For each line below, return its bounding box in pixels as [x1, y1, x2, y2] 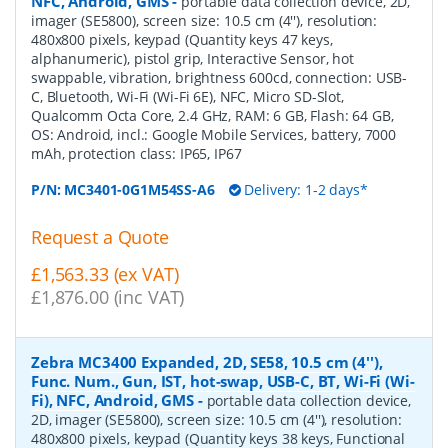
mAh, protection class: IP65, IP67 [31, 143, 242, 163]
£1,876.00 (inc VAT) [31, 284, 185, 309]
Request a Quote [31, 224, 169, 249]
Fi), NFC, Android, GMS [31, 389, 194, 410]
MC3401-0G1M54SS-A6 [64, 179, 215, 199]
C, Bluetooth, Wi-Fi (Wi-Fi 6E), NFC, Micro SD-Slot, [31, 86, 344, 106]
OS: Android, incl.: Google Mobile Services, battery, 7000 [31, 124, 397, 144]
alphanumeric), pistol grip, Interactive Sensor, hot [31, 48, 354, 68]
